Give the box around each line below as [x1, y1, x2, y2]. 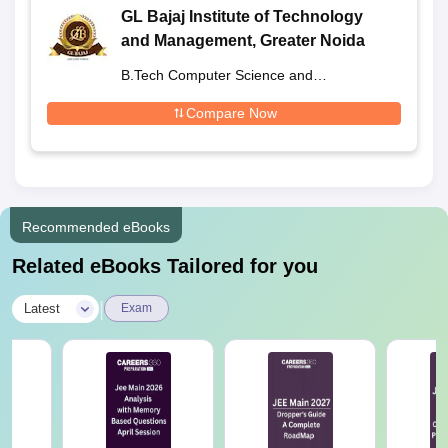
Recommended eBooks [22, 218, 170, 235]
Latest [24, 300, 60, 316]
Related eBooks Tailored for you [12, 254, 318, 277]
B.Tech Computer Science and [121, 66, 313, 83]
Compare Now [185, 104, 277, 121]
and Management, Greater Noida [121, 31, 365, 49]
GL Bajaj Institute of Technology [121, 7, 363, 25]
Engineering [121, 87, 197, 104]
